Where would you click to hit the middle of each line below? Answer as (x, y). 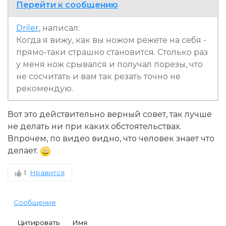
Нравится (47, 172)
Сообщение (35, 202)
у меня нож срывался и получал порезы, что (109, 64)
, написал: (59, 28)
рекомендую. (45, 88)
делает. (24, 150)
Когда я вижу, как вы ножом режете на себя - (111, 40)
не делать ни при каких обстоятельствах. (94, 126)
